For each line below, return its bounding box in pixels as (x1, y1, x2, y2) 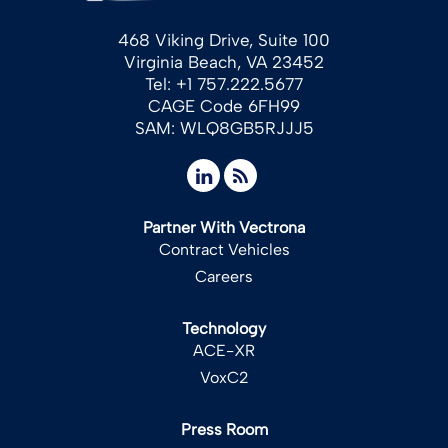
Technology (182, 318, 266, 338)
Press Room (180, 419, 268, 439)
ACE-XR (193, 340, 255, 360)
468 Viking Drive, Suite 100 (118, 29, 330, 50)
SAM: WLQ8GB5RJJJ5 (134, 117, 314, 138)
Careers (195, 266, 253, 286)
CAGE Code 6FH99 (148, 95, 300, 116)
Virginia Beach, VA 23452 (124, 51, 324, 72)
